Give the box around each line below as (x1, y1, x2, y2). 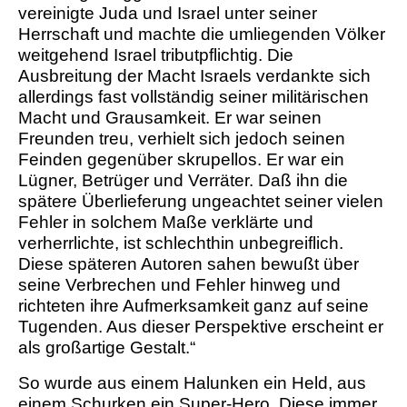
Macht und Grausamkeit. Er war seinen (18, 108, 322, 128)
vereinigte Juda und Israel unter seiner (18, 4, 317, 24)
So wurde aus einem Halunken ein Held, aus (18, 373, 366, 393)
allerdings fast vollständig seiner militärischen (18, 87, 369, 107)
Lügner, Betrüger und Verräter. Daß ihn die (18, 171, 348, 191)
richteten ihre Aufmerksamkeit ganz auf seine (18, 296, 369, 316)
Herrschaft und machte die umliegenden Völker (18, 25, 385, 45)
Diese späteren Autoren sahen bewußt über (18, 254, 359, 274)
